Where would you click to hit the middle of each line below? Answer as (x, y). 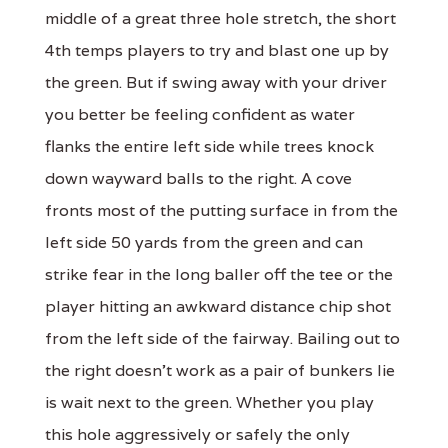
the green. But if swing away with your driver (216, 83)
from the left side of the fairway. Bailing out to (222, 339)
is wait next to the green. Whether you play (209, 403)
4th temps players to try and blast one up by (217, 51)
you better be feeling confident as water (200, 115)
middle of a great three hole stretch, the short (220, 19)
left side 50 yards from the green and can (204, 243)
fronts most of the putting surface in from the (221, 211)
